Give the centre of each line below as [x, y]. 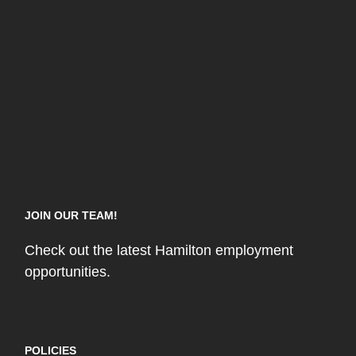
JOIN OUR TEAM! [72, 216]
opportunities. [68, 272]
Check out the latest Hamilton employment [159, 251]
